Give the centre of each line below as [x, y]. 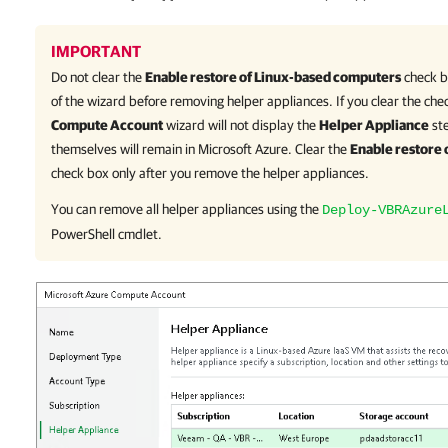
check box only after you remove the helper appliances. [210, 173]
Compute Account [107, 125]
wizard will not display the [241, 125]
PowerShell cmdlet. [106, 234]
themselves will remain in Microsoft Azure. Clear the [200, 149]
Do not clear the [98, 77]
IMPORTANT [96, 51]
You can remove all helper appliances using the [186, 209]
